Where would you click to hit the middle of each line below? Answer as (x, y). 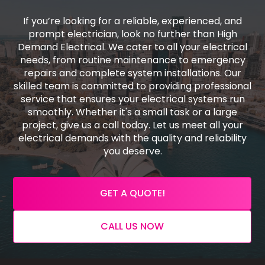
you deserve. (132, 151)
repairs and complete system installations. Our (132, 73)
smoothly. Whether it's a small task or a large (132, 112)
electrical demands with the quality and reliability (132, 138)
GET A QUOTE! (132, 193)
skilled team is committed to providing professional (132, 86)
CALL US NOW (132, 227)
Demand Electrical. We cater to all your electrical (132, 47)
